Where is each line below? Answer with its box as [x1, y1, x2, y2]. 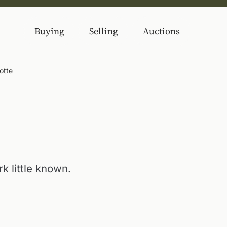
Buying [34, 24, 64, 37]
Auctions [143, 24, 180, 37]
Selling [89, 24, 118, 37]
